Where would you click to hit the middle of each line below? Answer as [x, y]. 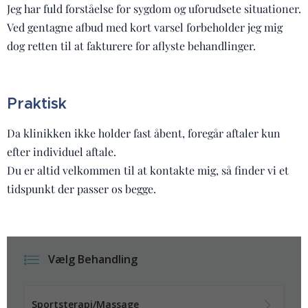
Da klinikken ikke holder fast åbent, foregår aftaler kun [144, 133]
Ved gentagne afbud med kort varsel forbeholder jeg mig [145, 27]
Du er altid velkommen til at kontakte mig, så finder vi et [148, 170]
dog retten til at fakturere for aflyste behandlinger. [131, 46]
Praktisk [37, 103]
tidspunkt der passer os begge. [81, 189]
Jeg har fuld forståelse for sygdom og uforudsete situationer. [154, 9]
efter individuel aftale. [62, 152]
